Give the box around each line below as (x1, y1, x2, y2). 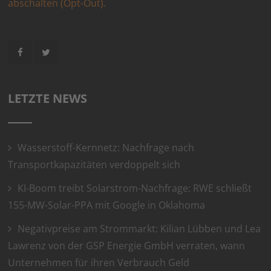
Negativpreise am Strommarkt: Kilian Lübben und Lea (18, 222, 261, 236)
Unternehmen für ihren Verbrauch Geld (8, 256, 190, 270)
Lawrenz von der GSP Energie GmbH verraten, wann (8, 239, 246, 253)
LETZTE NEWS (8, 90, 88, 107)
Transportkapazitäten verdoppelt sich (8, 158, 181, 172)
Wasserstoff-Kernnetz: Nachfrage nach (18, 141, 195, 155)
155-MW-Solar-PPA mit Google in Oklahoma (8, 198, 206, 212)
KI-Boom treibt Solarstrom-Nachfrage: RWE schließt (18, 181, 252, 195)
